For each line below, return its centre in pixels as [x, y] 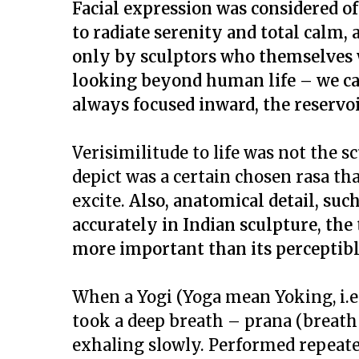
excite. [101, 201]
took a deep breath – [158, 321]
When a [105, 297]
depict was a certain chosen [184, 177]
